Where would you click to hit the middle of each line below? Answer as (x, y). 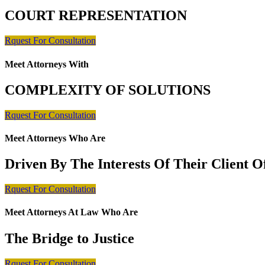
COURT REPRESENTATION (96, 16)
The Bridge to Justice (70, 238)
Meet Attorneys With (47, 64)
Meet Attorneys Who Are (55, 138)
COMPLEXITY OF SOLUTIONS (108, 90)
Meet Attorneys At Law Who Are (71, 212)
